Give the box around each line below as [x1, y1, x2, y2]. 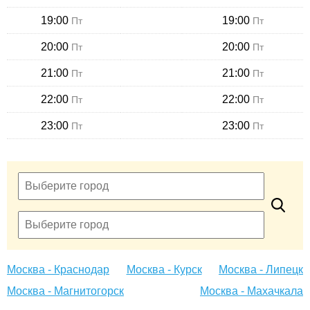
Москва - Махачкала [200, 285, 303, 298]
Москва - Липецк [219, 264, 303, 276]
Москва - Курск [126, 264, 202, 276]
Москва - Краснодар [7, 264, 109, 276]
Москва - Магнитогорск [7, 285, 124, 298]
